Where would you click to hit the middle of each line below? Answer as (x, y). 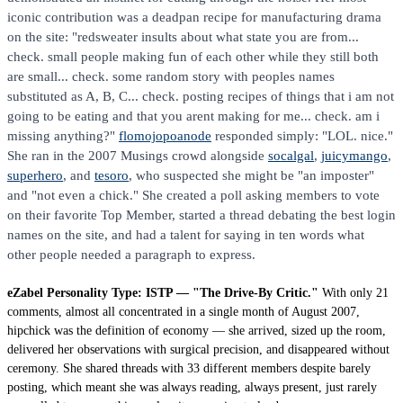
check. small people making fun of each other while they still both (193, 56)
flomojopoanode (165, 135)
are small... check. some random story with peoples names (171, 76)
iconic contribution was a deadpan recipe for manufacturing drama (194, 16)
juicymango (354, 155)
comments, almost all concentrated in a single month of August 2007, (184, 311)
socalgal (291, 155)
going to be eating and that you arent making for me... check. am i (193, 115)
